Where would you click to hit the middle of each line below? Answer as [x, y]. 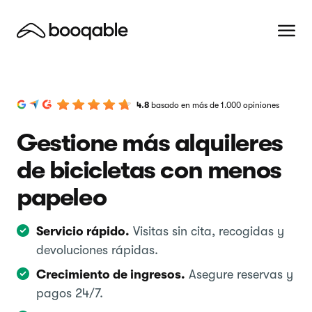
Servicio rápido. [83, 231]
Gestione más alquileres [150, 143]
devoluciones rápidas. [97, 250]
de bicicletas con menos [149, 170]
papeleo [62, 197]
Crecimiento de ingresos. [111, 274]
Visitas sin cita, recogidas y [207, 231]
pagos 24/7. [70, 293]
